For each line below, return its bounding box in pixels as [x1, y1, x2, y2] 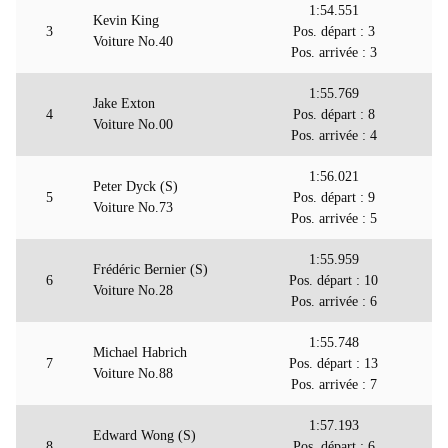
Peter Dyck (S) [93, 179, 178, 195]
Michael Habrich [93, 345, 187, 361]
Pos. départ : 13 [289, 356, 378, 372]
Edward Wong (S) [93, 428, 196, 444]
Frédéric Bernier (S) [93, 262, 208, 278]
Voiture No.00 [93, 117, 173, 133]
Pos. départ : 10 [289, 273, 378, 289]
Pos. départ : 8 [292, 107, 375, 123]
